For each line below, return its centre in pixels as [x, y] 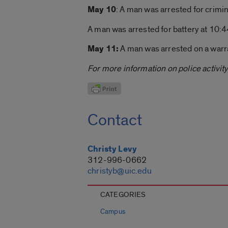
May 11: [103, 49]
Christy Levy [112, 149]
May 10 [102, 9]
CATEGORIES [123, 195]
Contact [115, 120]
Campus [113, 212]
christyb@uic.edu [120, 171]
